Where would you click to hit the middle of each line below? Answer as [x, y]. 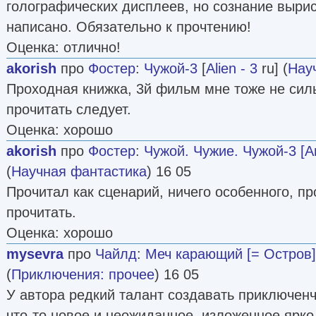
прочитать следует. [69, 109]
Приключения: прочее [83, 274]
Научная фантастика [79, 171]
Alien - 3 [232, 68]
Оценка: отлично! [63, 47]
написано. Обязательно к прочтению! [129, 26]
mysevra [35, 254]
